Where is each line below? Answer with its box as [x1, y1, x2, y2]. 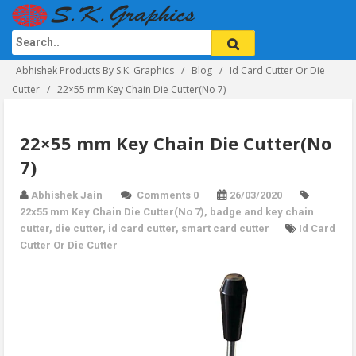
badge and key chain [210, 206, 314, 218]
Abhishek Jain [31, 189, 103, 201]
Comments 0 [134, 189, 201, 201]
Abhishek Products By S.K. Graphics [16, 64, 174, 77]
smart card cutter [181, 222, 269, 234]
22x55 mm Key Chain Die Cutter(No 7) [20, 206, 204, 218]
